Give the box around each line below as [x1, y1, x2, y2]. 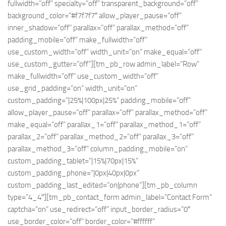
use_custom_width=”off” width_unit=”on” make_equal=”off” [8, 47, 202, 56]
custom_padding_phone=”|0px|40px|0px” [8, 168, 139, 178]
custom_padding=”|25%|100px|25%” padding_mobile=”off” [8, 95, 191, 105]
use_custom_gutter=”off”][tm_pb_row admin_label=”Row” [8, 59, 199, 69]
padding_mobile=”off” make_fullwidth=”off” [8, 35, 147, 44]
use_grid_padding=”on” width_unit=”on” [8, 83, 137, 93]
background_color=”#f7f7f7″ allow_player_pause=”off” [8, 11, 182, 20]
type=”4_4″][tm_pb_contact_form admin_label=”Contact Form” [8, 192, 212, 202]
